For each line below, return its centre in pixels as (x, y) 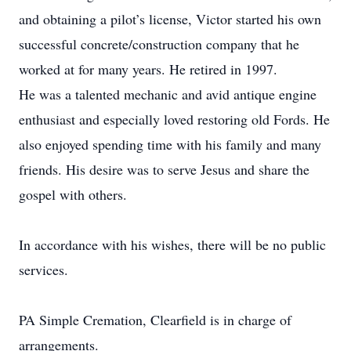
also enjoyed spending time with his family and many (170, 144)
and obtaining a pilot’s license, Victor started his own (170, 19)
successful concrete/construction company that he (159, 44)
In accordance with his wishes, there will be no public (172, 244)
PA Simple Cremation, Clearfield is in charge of (155, 320)
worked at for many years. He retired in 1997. (148, 69)
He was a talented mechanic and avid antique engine (168, 94)
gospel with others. (73, 194)
